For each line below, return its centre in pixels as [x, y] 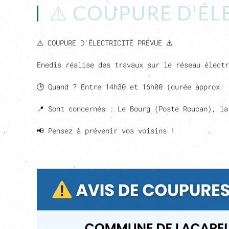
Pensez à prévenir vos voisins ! [111, 131]
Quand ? [62, 87]
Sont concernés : [81, 109]
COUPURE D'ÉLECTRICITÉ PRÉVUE [105, 43]
